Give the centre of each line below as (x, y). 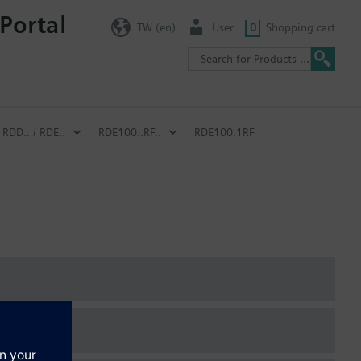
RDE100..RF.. (130, 132)
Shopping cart (301, 27)
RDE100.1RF (224, 132)
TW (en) (156, 27)
